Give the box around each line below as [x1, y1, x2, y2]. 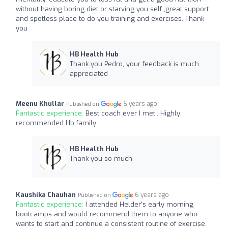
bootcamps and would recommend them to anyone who [16, 209, 197, 218]
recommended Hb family [16, 118, 96, 127]
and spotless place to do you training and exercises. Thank [16, 14, 204, 23]
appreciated [69, 69, 108, 78]
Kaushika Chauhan [16, 190, 76, 199]
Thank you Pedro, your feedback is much [69, 59, 199, 68]
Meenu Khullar [16, 99, 64, 108]
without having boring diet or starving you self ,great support [16, 4, 209, 13]
